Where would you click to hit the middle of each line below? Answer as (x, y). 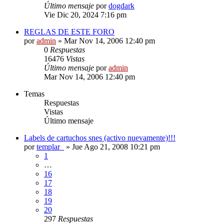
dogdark (121, 5)
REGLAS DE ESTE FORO (69, 31)
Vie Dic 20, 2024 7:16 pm (85, 14)
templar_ (50, 146)
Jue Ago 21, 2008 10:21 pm (116, 146)
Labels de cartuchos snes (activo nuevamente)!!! (100, 137)
